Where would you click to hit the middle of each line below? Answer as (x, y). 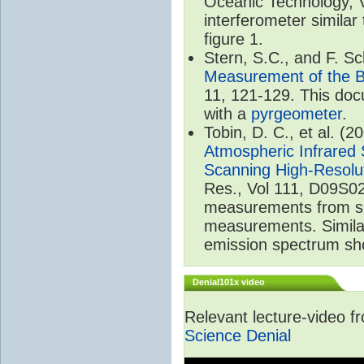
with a (227, 113)
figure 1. (234, 39)
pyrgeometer (297, 113)
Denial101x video (229, 282)
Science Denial (238, 335)
